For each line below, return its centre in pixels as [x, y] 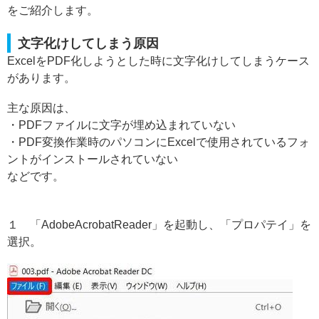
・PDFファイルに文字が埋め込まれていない [121, 125]
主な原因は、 [41, 108]
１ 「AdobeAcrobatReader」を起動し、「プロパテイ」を [159, 225]
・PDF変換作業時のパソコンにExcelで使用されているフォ [158, 142]
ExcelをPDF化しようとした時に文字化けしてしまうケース [158, 61]
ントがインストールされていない [93, 159]
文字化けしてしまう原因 [88, 43]
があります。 [41, 78]
